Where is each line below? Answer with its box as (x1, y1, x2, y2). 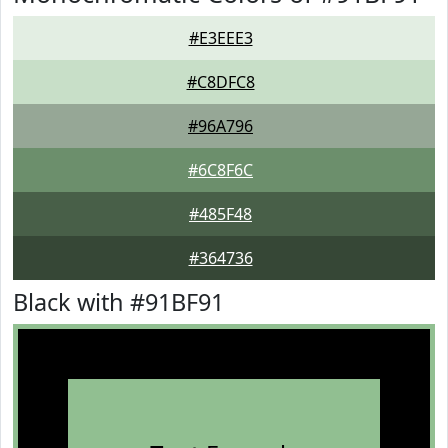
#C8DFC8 (186, 71, 255, 93)
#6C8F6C (188, 159, 253, 181)
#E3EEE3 (188, 27, 253, 49)
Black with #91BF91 (13, 286, 224, 318)
